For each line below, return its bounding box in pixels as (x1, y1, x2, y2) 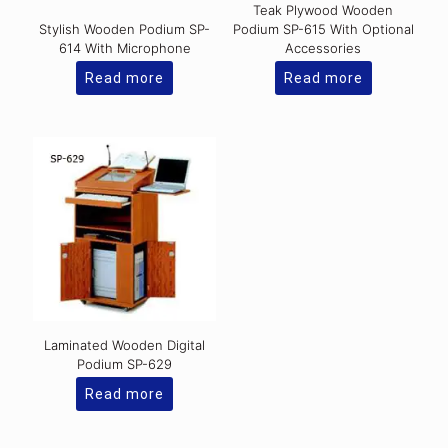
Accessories (285, 40, 362, 57)
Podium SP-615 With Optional (232, 21, 414, 38)
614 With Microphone (58, 40, 191, 57)
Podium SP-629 (77, 355, 173, 372)
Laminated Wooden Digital (44, 336, 206, 353)
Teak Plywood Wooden (253, 2, 394, 19)
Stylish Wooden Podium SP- (39, 21, 211, 38)
